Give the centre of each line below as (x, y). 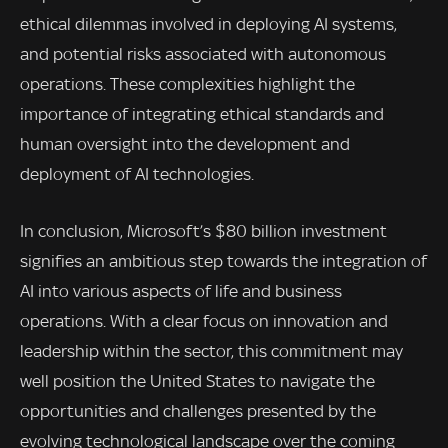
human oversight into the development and (185, 143)
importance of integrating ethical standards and (202, 113)
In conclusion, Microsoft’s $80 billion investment (203, 231)
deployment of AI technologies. (137, 173)
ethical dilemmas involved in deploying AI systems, (208, 23)
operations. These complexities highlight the (187, 83)
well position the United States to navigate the (197, 381)
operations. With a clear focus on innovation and (204, 321)
